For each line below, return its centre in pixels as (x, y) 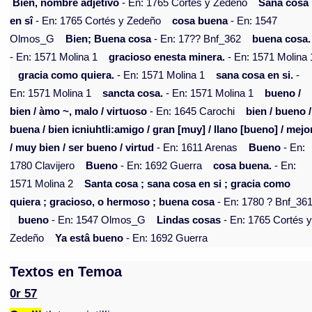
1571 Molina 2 (42, 184)
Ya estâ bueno (89, 239)
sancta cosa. (133, 94)
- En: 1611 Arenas (196, 148)
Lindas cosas (189, 220)
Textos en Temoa (66, 272)
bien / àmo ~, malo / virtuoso (79, 112)
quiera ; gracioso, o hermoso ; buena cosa (112, 202)
